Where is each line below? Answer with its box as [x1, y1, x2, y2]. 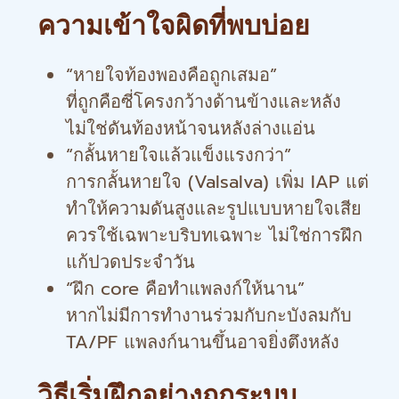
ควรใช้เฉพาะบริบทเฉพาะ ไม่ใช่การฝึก [66, 222, 362, 248]
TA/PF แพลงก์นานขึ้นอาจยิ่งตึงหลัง [66, 329, 339, 355]
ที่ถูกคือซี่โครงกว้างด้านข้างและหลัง [66, 88, 341, 115]
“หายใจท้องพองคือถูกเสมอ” [66, 61, 277, 88]
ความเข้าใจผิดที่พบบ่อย [37, 11, 310, 40]
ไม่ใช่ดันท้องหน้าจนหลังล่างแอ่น [66, 115, 315, 142]
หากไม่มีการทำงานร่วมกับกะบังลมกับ [66, 302, 352, 329]
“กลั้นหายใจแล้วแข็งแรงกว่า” [66, 142, 291, 168]
